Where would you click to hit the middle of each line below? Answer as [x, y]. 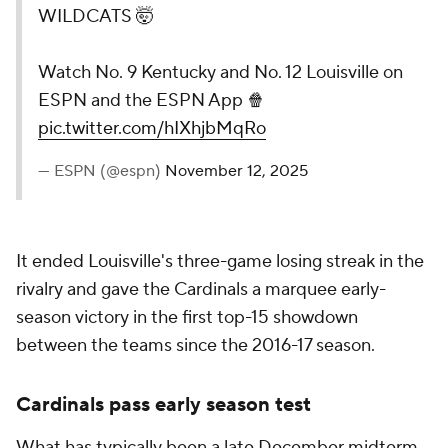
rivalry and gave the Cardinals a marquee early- [201, 290]
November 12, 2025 [236, 171]
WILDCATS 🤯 [96, 17]
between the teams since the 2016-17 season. [197, 346]
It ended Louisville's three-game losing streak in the [220, 262]
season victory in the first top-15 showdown [187, 318]
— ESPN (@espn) [101, 171]
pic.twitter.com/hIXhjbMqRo [152, 129]
